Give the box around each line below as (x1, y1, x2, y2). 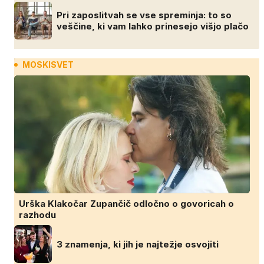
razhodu (19, 209, 56, 221)
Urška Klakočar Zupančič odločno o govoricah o (19, 198, 234, 210)
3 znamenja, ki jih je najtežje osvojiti (57, 238, 219, 250)
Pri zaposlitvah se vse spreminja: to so (57, 9, 232, 21)
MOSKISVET (22, 60, 74, 70)
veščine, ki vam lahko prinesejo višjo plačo (57, 21, 249, 32)
